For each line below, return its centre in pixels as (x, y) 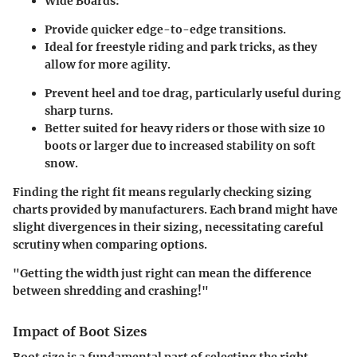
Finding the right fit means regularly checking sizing (162, 192)
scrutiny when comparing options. (110, 245)
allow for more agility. (108, 65)
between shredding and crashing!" (111, 291)
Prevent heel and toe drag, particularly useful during (193, 93)
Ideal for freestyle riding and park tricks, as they (181, 47)
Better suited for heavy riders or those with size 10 (185, 128)
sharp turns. (79, 111)
